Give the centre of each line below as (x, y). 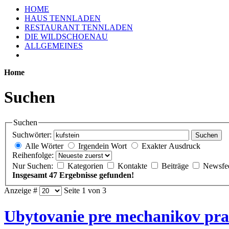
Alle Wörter (44, 146)
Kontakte (133, 166)
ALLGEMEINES (54, 46)
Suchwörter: (32, 135)
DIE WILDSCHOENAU (66, 37)
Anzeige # (21, 191)
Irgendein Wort (102, 146)
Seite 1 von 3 (84, 191)
